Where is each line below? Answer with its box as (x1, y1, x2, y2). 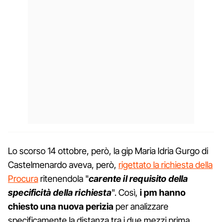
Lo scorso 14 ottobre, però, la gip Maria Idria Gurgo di (8, 145, 208, 156)
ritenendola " (38, 173, 89, 184)
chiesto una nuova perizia (8, 201, 113, 212)
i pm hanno (139, 187, 185, 198)
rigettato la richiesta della (118, 159, 213, 170)
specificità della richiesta (8, 187, 111, 198)
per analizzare (113, 201, 168, 212)
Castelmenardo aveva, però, (8, 159, 118, 170)
